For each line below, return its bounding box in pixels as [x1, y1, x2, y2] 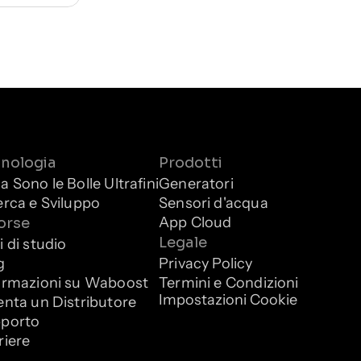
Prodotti [159, 154, 222, 172]
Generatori [159, 174, 234, 193]
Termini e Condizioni [159, 273, 299, 292]
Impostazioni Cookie [159, 291, 297, 309]
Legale [159, 234, 207, 251]
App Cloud [159, 213, 232, 231]
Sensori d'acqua [159, 193, 268, 212]
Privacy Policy [159, 254, 253, 272]
